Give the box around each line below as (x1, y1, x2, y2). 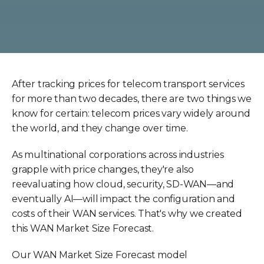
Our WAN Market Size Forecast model (12, 249, 188, 260)
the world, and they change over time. (12, 122, 188, 134)
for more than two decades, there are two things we (12, 93, 252, 104)
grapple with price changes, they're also (12, 163, 194, 175)
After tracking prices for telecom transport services (12, 78, 245, 90)
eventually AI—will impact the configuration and (12, 193, 235, 204)
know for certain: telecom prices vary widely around (12, 107, 250, 119)
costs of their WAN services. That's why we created (12, 207, 242, 219)
